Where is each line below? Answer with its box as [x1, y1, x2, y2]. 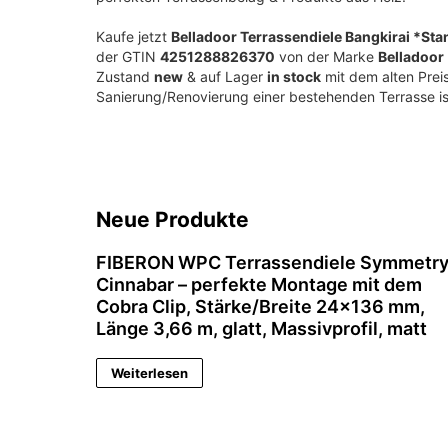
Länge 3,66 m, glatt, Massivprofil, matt [96, 317, 427, 339]
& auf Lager [183, 67, 267, 85]
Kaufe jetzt [96, 27, 171, 45]
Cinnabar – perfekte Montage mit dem [96, 273, 422, 295]
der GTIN [96, 47, 160, 65]
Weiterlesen [111, 364, 188, 381]
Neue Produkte [96, 206, 249, 232]
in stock [267, 67, 321, 85]
